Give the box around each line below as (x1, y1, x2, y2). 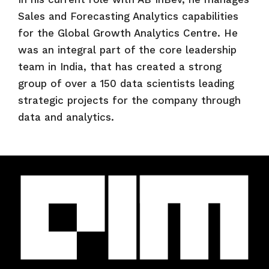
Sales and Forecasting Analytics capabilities (18, 10, 238, 22)
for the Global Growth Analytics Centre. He (18, 26, 238, 39)
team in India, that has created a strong (18, 60, 222, 73)
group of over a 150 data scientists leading (18, 77, 234, 89)
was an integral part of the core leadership (18, 43, 237, 56)
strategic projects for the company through (18, 94, 241, 106)
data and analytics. (18, 110, 114, 123)
